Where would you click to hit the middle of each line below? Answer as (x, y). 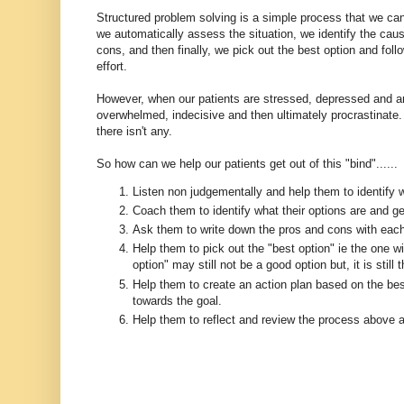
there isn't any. (134, 131)
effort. (112, 66)
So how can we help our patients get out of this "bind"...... (247, 163)
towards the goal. (177, 300)
